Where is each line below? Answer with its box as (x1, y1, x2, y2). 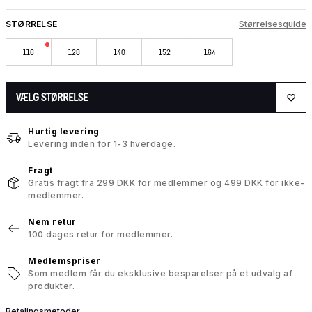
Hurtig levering (28, 126, 100, 137)
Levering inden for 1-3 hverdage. (28, 139, 175, 150)
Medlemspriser (28, 256, 101, 267)
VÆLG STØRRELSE (16, 91, 88, 104)
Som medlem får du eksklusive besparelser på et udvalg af (28, 268, 292, 279)
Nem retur (28, 217, 77, 228)
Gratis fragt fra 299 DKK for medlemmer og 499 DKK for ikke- (28, 178, 305, 189)
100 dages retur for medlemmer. (28, 229, 173, 240)
